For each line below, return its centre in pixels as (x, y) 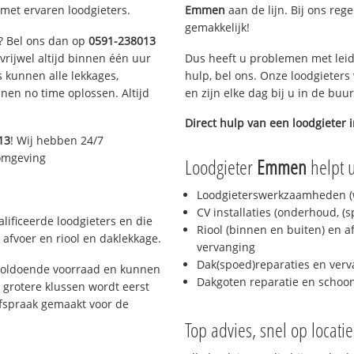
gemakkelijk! (217, 27)
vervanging (226, 247)
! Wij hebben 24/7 (57, 141)
